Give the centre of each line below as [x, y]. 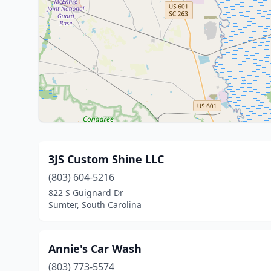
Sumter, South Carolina [95, 205]
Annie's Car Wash [95, 249]
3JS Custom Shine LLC [106, 159]
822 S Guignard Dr [86, 193]
